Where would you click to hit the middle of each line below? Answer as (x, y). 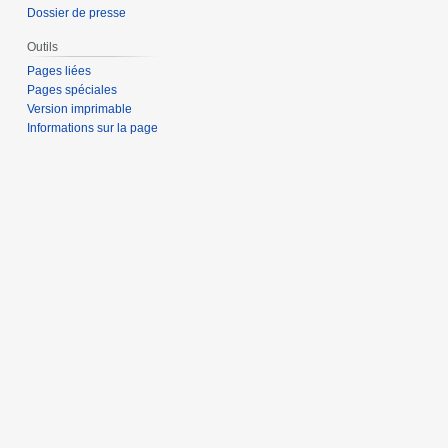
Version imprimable (80, 109)
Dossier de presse (77, 13)
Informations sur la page (93, 128)
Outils (43, 47)
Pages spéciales (72, 90)
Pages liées (59, 71)
